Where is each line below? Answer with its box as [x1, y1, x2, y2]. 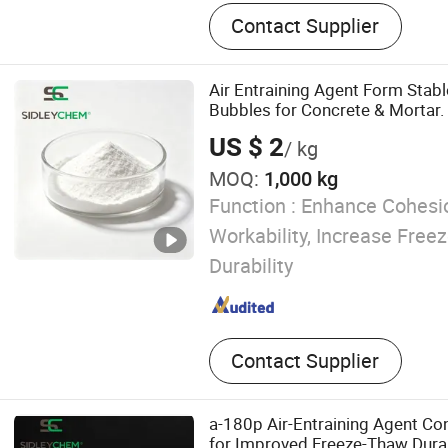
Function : [208, 192, 296, 220]
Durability [208, 252, 293, 280]
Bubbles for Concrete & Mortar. [208, 97, 444, 121]
